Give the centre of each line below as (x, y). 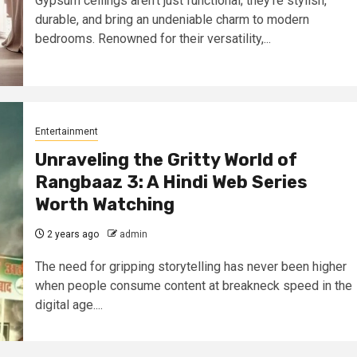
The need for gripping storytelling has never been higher (190, 266)
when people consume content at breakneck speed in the (193, 285)
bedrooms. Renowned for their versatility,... (153, 38)
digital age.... (69, 304)
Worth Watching (104, 204)
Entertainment (66, 131)
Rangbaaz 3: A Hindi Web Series (171, 182)
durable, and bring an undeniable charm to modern (172, 19)
